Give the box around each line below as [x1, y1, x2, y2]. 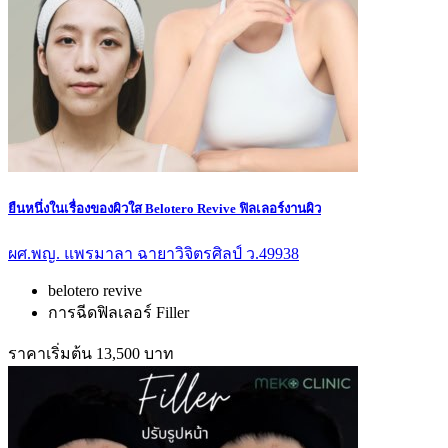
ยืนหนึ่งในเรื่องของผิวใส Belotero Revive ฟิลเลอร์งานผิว [8, 201, 321, 217]
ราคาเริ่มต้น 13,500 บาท [8, 345, 174, 363]
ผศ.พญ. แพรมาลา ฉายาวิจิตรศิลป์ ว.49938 [8, 245, 299, 263]
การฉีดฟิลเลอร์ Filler [48, 304, 189, 322]
